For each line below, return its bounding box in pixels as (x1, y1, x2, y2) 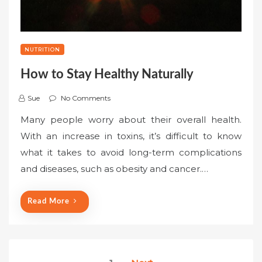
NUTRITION (25, 46, 60, 53)
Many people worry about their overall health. (20, 114, 242, 126)
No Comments (61, 94, 111, 103)
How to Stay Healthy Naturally (20, 68, 194, 81)
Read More (27, 197, 70, 205)
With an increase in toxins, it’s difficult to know (20, 130, 242, 142)
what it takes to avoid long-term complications (20, 147, 242, 158)
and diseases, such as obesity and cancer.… (20, 163, 208, 175)
